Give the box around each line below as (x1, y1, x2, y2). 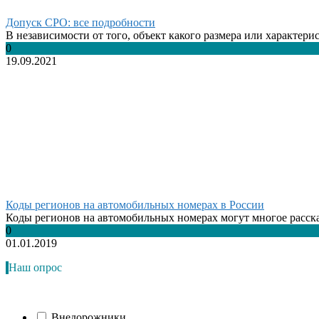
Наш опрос (9, 261, 62, 273)
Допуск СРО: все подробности (6, 16, 155, 28)
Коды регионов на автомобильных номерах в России (6, 198, 264, 211)
